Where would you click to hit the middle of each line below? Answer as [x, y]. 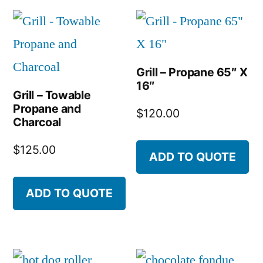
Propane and [47, 109]
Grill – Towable [52, 95]
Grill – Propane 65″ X [192, 73]
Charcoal [37, 122]
